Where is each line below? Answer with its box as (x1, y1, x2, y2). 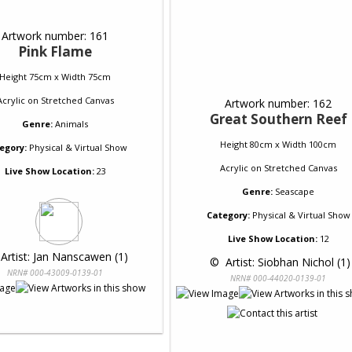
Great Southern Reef (209, 110, 347, 128)
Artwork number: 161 (2, 28, 108, 43)
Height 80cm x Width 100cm (220, 138, 336, 150)
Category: (206, 209, 250, 221)
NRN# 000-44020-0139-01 (230, 273, 326, 284)
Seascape (275, 185, 314, 197)
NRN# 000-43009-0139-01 (7, 267, 103, 278)
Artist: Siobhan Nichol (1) (222, 255, 350, 269)
